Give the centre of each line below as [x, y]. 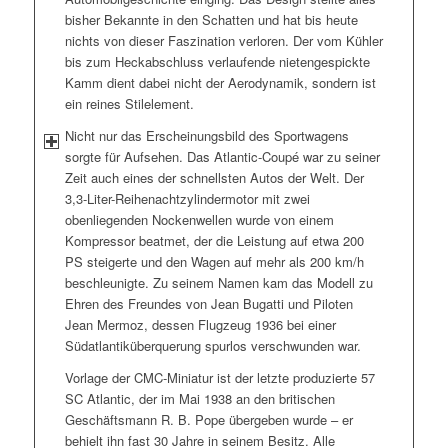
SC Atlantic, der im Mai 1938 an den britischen [199, 398]
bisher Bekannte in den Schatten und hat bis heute [211, 19]
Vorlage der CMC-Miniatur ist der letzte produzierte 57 [219, 377]
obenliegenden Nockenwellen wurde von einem [199, 219]
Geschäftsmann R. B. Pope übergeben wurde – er [208, 419]
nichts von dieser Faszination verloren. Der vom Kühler [223, 40]
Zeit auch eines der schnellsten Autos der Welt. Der [214, 177]
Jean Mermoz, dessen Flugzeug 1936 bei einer [200, 324]
